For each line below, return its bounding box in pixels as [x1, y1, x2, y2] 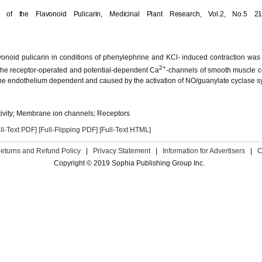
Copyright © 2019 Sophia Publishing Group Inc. [54, 159, 205, 167]
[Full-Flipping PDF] [39, 126, 98, 134]
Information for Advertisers [163, 147, 245, 155]
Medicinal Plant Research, [109, 10, 209, 18]
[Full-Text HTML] [99, 126, 151, 134]
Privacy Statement [93, 147, 150, 155]
